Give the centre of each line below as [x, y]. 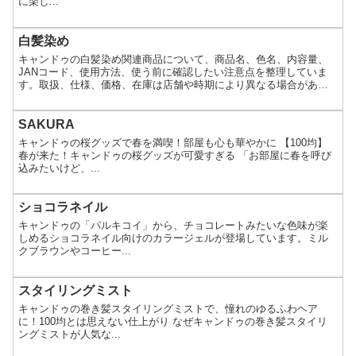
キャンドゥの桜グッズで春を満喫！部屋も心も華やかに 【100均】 [173, 142]
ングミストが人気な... [70, 335]
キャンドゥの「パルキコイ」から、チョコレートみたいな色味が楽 [174, 226]
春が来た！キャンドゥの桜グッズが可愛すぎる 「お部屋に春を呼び [175, 155]
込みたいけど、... [60, 168]
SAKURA [47, 124]
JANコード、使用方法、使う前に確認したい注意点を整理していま [173, 72]
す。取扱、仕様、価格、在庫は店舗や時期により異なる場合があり [174, 84]
